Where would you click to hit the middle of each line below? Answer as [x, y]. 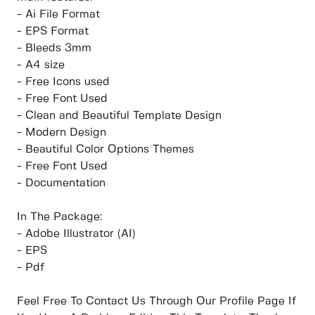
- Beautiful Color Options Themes [105, 150]
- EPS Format [53, 32]
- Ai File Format [58, 15]
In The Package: [59, 217]
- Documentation [61, 184]
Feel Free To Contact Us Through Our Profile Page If [156, 302]
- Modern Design [62, 133]
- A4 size [41, 65]
